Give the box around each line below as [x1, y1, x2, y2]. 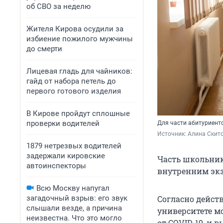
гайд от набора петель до [26, 77, 116, 86]
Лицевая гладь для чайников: [26, 67, 132, 76]
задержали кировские [26, 151, 105, 160]
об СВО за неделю [26, 2, 91, 11]
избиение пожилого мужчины [26, 34, 133, 43]
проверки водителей [26, 119, 100, 128]
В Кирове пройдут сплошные [26, 109, 130, 118]
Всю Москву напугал [36, 184, 110, 193]
